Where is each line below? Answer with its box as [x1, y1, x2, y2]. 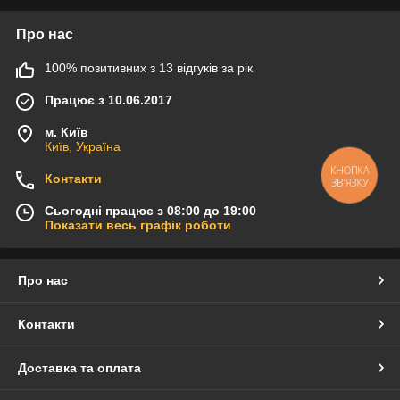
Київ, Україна [45, 139, 121, 154]
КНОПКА [330, 162, 370, 178]
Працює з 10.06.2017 [45, 93, 172, 108]
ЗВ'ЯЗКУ [330, 175, 369, 189]
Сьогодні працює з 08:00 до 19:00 [45, 204, 256, 219]
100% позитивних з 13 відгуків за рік [45, 61, 253, 76]
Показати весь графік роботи [45, 218, 231, 233]
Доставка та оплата [18, 361, 141, 376]
